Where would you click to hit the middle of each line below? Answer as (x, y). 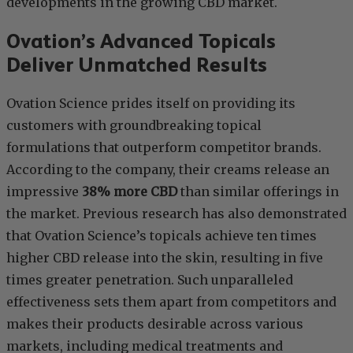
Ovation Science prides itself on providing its (151, 104)
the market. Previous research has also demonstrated (176, 214)
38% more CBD (130, 192)
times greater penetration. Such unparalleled (150, 280)
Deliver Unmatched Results (137, 65)
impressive (44, 192)
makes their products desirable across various (155, 324)
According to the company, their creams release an (168, 170)
